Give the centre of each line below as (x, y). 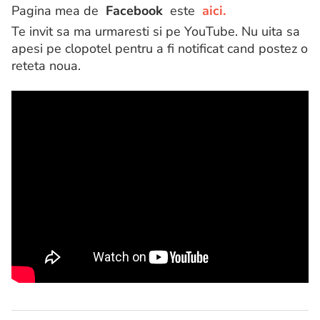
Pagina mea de (59, 11)
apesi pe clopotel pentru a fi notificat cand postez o (160, 49)
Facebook (134, 11)
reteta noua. (46, 66)
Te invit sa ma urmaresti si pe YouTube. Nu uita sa (156, 32)
